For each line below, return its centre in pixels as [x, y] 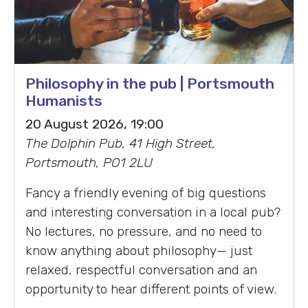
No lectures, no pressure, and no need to [144, 231]
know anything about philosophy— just [139, 250]
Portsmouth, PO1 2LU [89, 162]
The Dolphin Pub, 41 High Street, [121, 143]
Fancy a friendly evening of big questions [146, 192]
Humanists [64, 100]
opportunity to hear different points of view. [151, 289]
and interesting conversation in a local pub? [153, 212]
